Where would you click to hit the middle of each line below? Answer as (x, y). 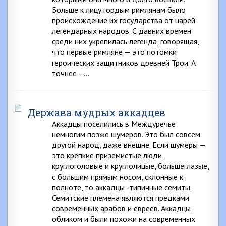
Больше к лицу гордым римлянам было (119, 10)
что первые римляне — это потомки (114, 52)
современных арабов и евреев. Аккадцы (121, 208)
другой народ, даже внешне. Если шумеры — (129, 145)
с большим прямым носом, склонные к (118, 177)
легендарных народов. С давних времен (122, 31)
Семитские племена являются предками (121, 198)
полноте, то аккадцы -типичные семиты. (122, 187)
